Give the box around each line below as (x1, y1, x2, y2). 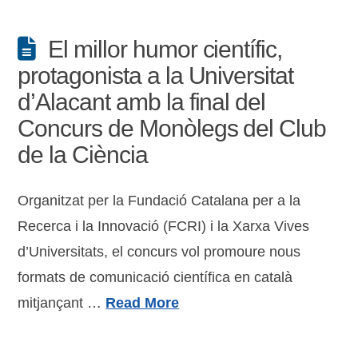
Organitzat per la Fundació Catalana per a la (18, 193, 301, 209)
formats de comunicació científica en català (18, 269, 293, 285)
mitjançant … (18, 295, 106, 311)
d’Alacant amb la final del (18, 89, 266, 115)
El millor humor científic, (48, 36, 283, 62)
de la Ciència (18, 141, 148, 168)
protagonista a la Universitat (18, 62, 293, 89)
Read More (105, 295, 180, 311)
